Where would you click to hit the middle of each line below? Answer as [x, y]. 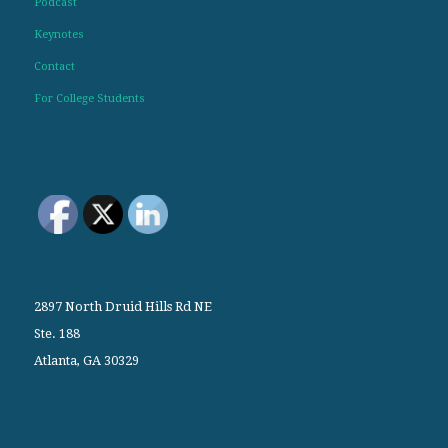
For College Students [89, 98]
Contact [54, 66]
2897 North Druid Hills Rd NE [122, 307]
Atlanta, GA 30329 [86, 361]
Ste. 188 [56, 334]
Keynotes [58, 34]
